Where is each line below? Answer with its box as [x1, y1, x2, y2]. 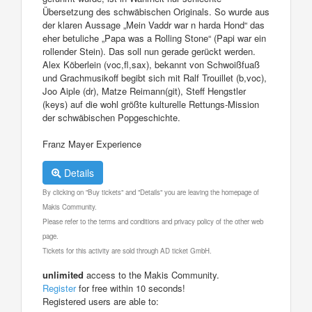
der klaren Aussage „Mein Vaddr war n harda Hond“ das [42, 17, 265, 31]
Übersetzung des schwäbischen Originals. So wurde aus [42, 4, 270, 18]
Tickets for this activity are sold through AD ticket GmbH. [42, 245, 212, 256]
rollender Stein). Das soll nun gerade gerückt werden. [42, 44, 256, 58]
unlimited [42, 267, 84, 281]
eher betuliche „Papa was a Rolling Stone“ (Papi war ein [42, 31, 266, 45]
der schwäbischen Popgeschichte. [42, 110, 180, 124]
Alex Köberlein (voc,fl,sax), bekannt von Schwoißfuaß [42, 57, 260, 71]
